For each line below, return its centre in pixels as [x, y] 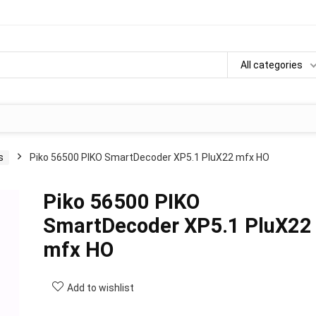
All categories [272, 65]
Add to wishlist [100, 288]
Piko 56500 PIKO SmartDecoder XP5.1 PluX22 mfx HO [150, 157]
